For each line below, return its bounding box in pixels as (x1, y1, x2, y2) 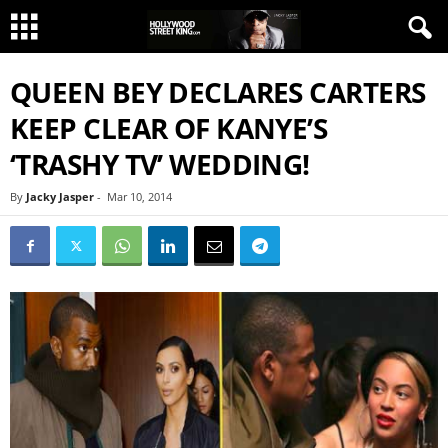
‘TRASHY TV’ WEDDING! (10, 145, 310, 183)
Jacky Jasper (26, 189, 94, 204)
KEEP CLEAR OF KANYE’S (10, 109, 328, 147)
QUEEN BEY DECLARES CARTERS (10, 73, 426, 111)
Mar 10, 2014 (107, 189, 172, 204)
